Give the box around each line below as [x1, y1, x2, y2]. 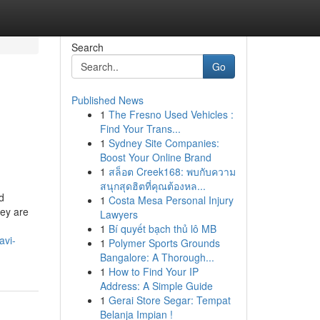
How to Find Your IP [108, 264, 199, 279]
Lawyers [99, 207, 138, 221]
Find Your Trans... [99, 121, 181, 136]
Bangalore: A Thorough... [99, 250, 214, 264]
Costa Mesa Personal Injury [108, 193, 234, 207]
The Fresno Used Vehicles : [108, 107, 234, 121]
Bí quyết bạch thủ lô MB [108, 221, 216, 236]
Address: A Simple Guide [99, 279, 213, 293]
